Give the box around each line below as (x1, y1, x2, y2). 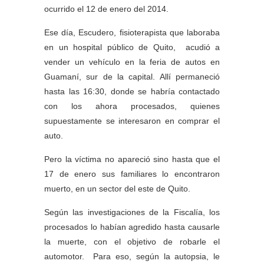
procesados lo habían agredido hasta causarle (44, 222, 220, 232)
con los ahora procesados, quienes (44, 101, 220, 111)
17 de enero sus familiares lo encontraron (44, 169, 220, 179)
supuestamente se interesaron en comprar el (44, 116, 220, 126)
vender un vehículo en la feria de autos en (44, 57, 220, 67)
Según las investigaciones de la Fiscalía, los (44, 207, 220, 217)
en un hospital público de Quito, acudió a (44, 42, 220, 52)
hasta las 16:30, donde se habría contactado (44, 87, 220, 96)
